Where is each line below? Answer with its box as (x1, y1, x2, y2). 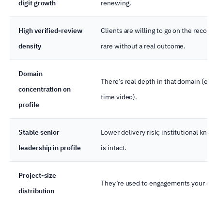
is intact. (101, 143, 127, 152)
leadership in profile (18, 143, 81, 152)
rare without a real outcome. (101, 41, 186, 50)
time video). (101, 92, 138, 101)
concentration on (18, 84, 71, 93)
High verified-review (18, 26, 82, 35)
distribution (18, 186, 55, 195)
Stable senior (18, 127, 60, 137)
